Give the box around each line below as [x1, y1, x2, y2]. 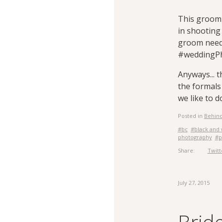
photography [177, 133, 212, 141]
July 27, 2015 [177, 179, 210, 186]
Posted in [177, 112, 204, 119]
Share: [177, 147, 198, 154]
